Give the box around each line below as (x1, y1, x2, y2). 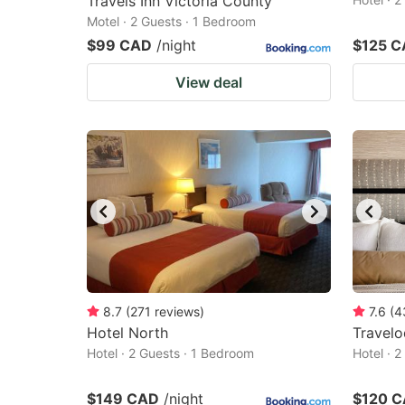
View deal (175, 73, 242, 91)
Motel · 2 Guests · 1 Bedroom (87, 14, 256, 29)
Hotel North (87, 324, 168, 342)
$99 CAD (87, 36, 152, 54)
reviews (155, 304, 200, 319)
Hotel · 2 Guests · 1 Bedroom (87, 345, 254, 361)
